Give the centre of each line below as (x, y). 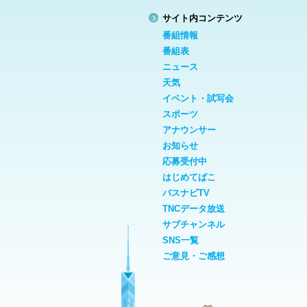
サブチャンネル (194, 224)
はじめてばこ (189, 177)
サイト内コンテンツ (202, 18)
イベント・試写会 (198, 98)
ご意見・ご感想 (194, 256)
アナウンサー (189, 130)
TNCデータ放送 (194, 208)
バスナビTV (186, 193)
